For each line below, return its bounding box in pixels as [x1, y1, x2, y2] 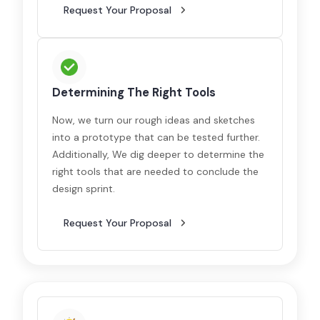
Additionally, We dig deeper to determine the [52, 148, 265, 161]
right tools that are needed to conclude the [52, 165, 259, 178]
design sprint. [52, 182, 116, 195]
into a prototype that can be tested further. [52, 131, 261, 144]
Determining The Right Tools [52, 85, 216, 100]
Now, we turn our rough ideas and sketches [52, 114, 256, 126]
